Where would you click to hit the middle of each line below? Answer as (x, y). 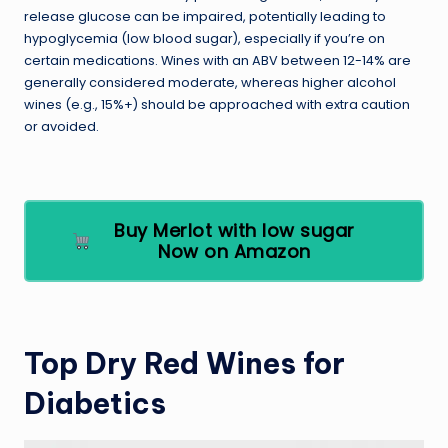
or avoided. (61, 127)
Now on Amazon (234, 252)
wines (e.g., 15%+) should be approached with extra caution (217, 105)
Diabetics (95, 404)
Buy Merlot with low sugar (234, 231)
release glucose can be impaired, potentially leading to (205, 17)
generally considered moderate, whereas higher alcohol (210, 83)
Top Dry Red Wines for (184, 364)
